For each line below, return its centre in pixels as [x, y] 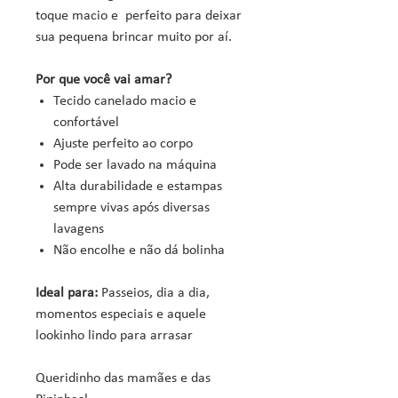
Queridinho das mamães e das [123, 379]
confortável [86, 123]
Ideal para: [67, 294]
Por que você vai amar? [103, 80]
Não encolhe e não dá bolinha [139, 251]
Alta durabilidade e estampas [138, 187]
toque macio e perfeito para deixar [139, 16]
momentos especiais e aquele [121, 315]
